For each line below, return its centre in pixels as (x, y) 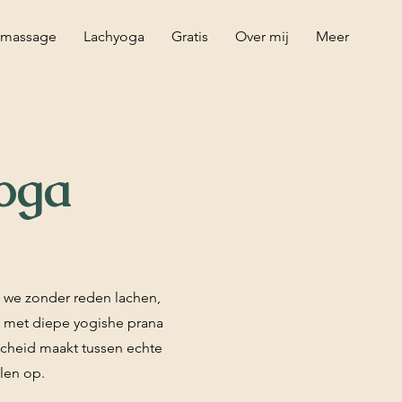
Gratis (190, 36)
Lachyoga (114, 36)
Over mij (262, 36)
